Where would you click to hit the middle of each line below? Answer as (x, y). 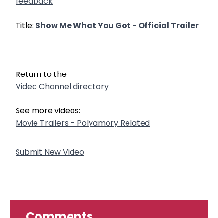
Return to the (41, 74)
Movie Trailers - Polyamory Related (83, 123)
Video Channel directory (62, 86)
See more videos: (48, 111)
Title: (26, 26)
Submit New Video (50, 152)
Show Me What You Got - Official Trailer (117, 26)
